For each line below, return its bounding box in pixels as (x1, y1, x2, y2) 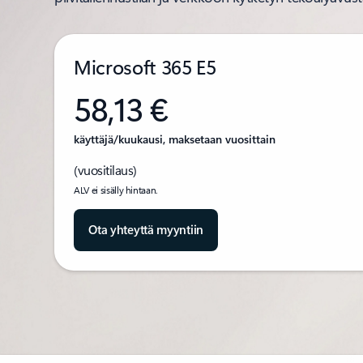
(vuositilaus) (74, 161, 137, 178)
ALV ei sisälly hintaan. (74, 183, 158, 196)
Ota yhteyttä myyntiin (88, 221, 203, 237)
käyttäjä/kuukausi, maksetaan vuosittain (74, 131, 276, 147)
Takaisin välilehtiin (53, 271, 152, 287)
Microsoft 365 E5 (74, 53, 216, 79)
